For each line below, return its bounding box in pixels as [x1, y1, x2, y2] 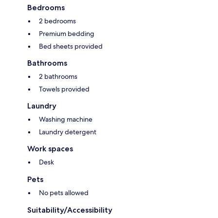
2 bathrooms [39, 72, 77, 81]
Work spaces [27, 144, 73, 154]
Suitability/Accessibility [27, 205, 112, 215]
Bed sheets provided [39, 42, 103, 51]
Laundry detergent [39, 127, 96, 137]
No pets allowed [39, 188, 89, 198]
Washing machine [39, 115, 92, 124]
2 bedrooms [39, 17, 76, 26]
